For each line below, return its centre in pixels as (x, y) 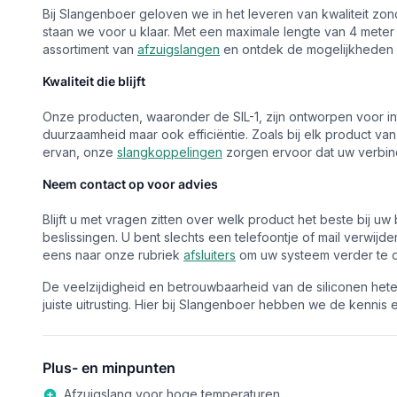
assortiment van (90, 49)
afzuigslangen (179, 49)
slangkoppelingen (170, 152)
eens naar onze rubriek (113, 255)
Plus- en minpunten (109, 368)
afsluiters (210, 255)
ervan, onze (80, 152)
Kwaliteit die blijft (94, 81)
